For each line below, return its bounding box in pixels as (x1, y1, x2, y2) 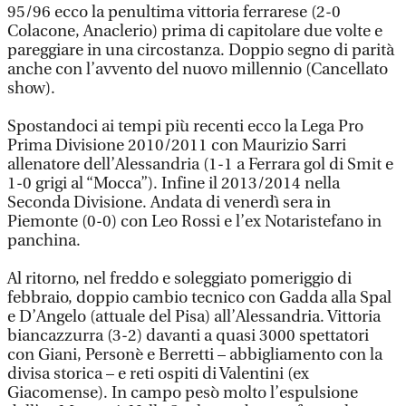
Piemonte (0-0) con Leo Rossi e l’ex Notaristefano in (7, 212, 382, 231)
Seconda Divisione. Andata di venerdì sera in (7, 193, 331, 212)
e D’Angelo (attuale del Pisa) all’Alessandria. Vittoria (7, 307, 381, 326)
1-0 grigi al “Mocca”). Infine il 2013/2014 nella (7, 174, 340, 193)
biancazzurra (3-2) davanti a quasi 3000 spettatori (7, 326, 369, 345)
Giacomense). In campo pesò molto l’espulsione (7, 383, 358, 402)
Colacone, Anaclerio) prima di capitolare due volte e (7, 22, 382, 41)
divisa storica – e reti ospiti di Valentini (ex (7, 364, 309, 383)
